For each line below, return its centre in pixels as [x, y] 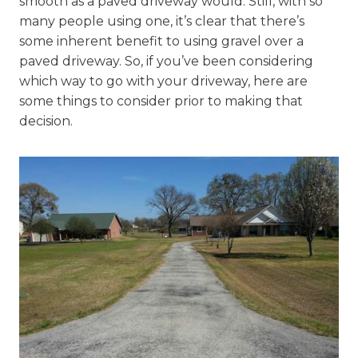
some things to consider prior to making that [161, 101]
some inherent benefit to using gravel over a [161, 41]
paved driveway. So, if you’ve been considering [166, 61]
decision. [46, 121]
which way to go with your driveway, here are [163, 81]
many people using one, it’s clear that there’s [162, 21]
